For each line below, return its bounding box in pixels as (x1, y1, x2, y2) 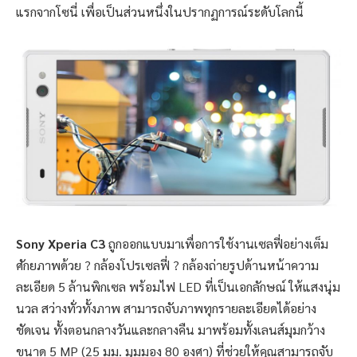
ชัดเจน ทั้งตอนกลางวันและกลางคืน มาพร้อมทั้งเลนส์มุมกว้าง (16, 320, 325, 338)
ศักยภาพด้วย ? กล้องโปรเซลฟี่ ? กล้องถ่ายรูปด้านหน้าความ (16, 256, 319, 273)
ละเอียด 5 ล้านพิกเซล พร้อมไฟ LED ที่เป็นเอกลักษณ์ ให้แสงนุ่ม (16, 277, 340, 295)
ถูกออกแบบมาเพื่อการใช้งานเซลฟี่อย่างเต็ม (105, 234, 328, 252)
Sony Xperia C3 (16, 234, 105, 252)
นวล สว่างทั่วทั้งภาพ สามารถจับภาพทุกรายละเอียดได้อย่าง (16, 299, 316, 316)
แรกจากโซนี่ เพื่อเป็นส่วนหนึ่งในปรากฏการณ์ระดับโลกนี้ (16, 3, 304, 21)
